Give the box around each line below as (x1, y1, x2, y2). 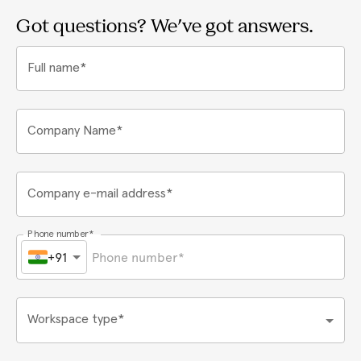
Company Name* (27, 124, 122, 138)
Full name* (27, 61, 86, 75)
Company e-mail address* (27, 187, 172, 201)
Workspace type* (27, 313, 124, 326)
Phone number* (27, 229, 93, 239)
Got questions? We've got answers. (16, 18, 313, 38)
